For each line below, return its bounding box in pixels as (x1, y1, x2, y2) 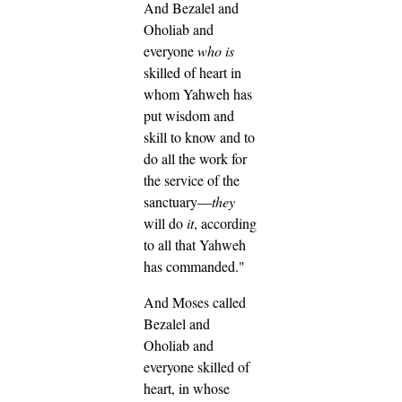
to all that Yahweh (144, 234, 246, 254)
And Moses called (144, 292, 246, 311)
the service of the (144, 170, 240, 189)
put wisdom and (144, 105, 234, 125)
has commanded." (144, 256, 245, 275)
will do (144, 213, 187, 232)
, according (194, 213, 257, 232)
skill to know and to (144, 127, 255, 146)
